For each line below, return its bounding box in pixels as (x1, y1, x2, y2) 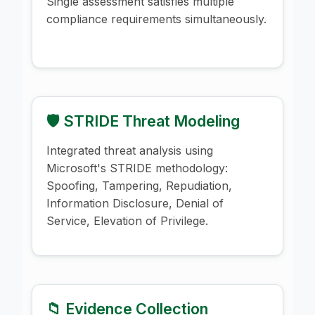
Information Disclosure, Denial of (46, 195, 224, 210)
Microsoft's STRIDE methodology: (46, 160, 228, 175)
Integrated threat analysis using (46, 143, 213, 157)
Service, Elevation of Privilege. (46, 213, 208, 228)
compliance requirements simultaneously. (46, 11, 266, 26)
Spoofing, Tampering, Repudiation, (46, 178, 232, 193)
